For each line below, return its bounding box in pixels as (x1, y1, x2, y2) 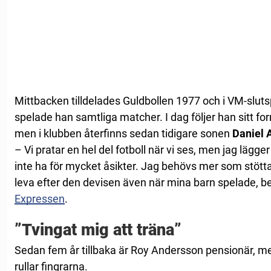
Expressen (15, 192, 65, 205)
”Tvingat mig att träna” (15, 220, 181, 240)
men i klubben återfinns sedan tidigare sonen (15, 126, 232, 140)
